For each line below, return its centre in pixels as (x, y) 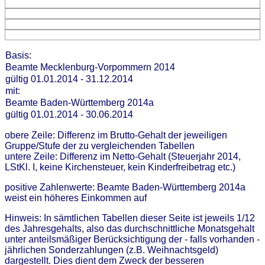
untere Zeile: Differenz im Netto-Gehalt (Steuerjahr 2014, (123, 157)
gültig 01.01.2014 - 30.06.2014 (69, 115)
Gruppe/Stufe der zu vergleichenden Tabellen (100, 146)
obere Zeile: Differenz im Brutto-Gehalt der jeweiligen (116, 135)
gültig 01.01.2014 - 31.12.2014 (69, 79)
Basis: (21, 56)
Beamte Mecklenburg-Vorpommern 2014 (93, 67)
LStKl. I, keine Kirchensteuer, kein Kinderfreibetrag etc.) (120, 167)
